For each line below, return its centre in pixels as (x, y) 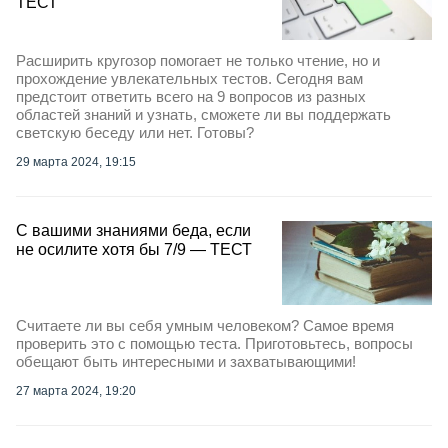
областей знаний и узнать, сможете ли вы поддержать (203, 114)
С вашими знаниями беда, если (133, 230)
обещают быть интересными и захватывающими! (186, 362)
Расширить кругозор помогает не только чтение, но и (198, 60)
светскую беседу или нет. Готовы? (135, 132)
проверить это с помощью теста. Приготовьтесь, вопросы (214, 344)
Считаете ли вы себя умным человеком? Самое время (205, 326)
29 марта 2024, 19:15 (76, 161)
